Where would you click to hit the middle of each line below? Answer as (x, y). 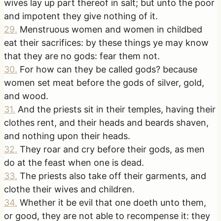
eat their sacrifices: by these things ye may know (106, 42)
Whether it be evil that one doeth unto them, (113, 202)
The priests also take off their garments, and (113, 176)
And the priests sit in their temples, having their (117, 109)
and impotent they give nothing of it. (81, 16)
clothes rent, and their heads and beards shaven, (106, 122)
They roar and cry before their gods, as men (112, 149)
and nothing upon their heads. (67, 136)
